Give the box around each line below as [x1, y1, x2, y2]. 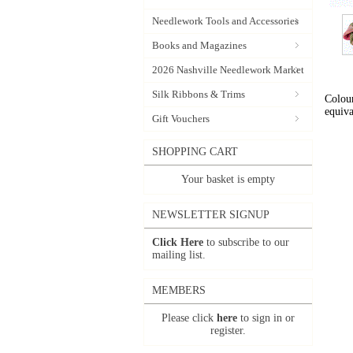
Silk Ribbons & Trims [152, 88, 245, 100]
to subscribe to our [203, 236, 289, 248]
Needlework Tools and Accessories [152, 15, 299, 27]
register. [210, 325, 246, 336]
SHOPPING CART [152, 146, 238, 158]
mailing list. [152, 249, 206, 261]
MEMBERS [152, 284, 206, 296]
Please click [162, 312, 217, 324]
